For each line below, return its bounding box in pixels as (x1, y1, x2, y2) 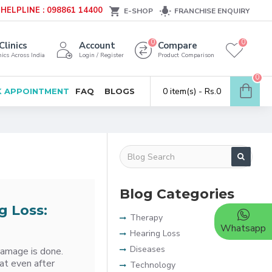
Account (79, 39, 115, 52)
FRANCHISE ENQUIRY (174, 5, 250, 16)
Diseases (130, 243, 165, 255)
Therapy (130, 212, 163, 223)
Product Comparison (158, 51, 214, 59)
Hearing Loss (130, 228, 180, 239)
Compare (158, 39, 197, 52)
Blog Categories (120, 186, 234, 202)
